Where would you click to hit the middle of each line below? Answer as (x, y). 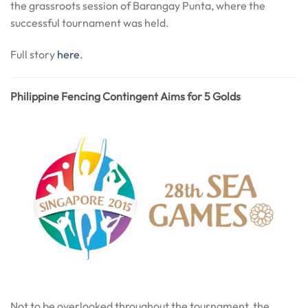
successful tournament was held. (90, 22)
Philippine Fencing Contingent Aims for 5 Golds (125, 97)
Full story (34, 54)
